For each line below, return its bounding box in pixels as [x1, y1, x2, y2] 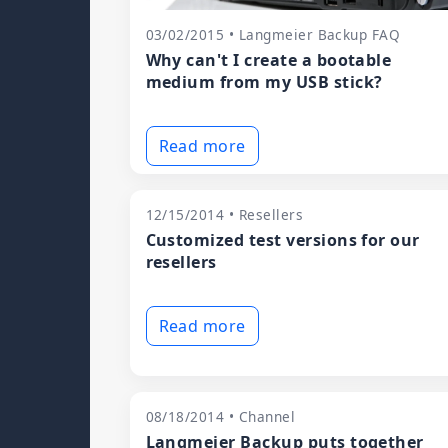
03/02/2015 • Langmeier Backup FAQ [145, 25, 401, 44]
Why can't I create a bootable [145, 49, 392, 71]
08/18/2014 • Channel [145, 407, 296, 426]
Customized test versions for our [145, 229, 420, 251]
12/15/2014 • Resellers [145, 205, 304, 224]
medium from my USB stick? [145, 71, 383, 93]
